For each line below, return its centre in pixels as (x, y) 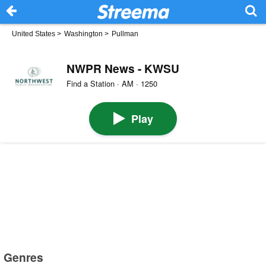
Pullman (125, 34)
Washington (83, 34)
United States (34, 34)
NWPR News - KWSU (123, 68)
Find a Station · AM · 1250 (112, 84)
